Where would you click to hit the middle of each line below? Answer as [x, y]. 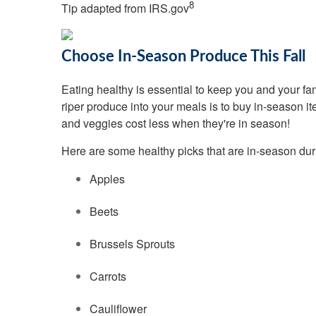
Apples [107, 179]
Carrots [108, 276]
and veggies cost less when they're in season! [176, 123]
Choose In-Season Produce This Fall [183, 56]
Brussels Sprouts [132, 244]
